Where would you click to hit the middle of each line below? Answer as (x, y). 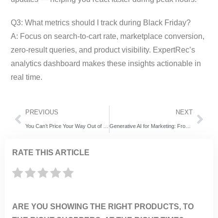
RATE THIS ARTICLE (51, 152)
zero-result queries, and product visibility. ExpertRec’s (103, 50)
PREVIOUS (42, 112)
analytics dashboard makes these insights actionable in (106, 63)
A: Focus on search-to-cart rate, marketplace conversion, (108, 36)
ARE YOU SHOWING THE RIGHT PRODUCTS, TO (103, 206)
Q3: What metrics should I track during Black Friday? (101, 22)
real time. (27, 77)
